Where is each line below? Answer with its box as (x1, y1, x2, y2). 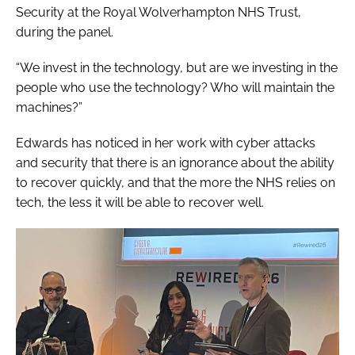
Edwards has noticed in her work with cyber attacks (16, 136, 315, 151)
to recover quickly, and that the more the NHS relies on (16, 175, 335, 191)
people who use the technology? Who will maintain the (16, 80, 334, 96)
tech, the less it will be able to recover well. (16, 195, 267, 211)
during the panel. (16, 25, 113, 40)
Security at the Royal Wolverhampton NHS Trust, (16, 5, 301, 21)
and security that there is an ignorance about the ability (16, 155, 334, 171)
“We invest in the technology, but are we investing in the (16, 60, 338, 76)
